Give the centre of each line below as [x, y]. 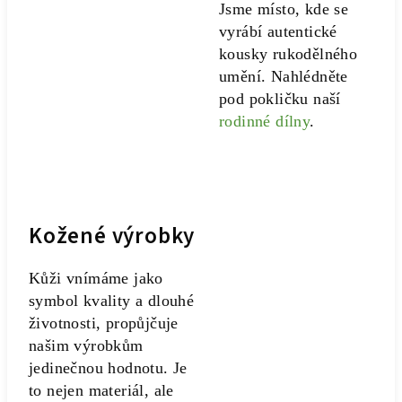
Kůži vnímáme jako [96, 278]
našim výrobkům [86, 345]
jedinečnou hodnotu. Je [108, 368]
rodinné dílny [265, 121]
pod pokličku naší [280, 99]
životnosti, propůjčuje [104, 323]
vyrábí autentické [278, 31]
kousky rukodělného [288, 54]
